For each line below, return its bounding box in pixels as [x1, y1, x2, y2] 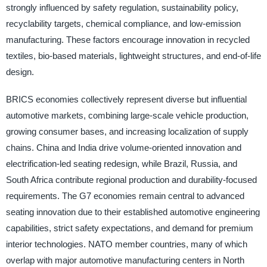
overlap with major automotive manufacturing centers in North [5, 254, 244, 265]
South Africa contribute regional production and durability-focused [5, 174, 257, 185]
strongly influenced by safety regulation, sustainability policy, [5, 2, 238, 13]
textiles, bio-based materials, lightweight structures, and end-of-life [5, 51, 261, 61]
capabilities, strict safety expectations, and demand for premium [5, 222, 253, 233]
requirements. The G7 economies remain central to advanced [5, 190, 244, 201]
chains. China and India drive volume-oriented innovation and [5, 142, 241, 153]
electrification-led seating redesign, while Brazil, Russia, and [5, 158, 237, 169]
